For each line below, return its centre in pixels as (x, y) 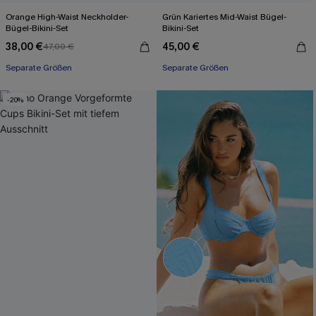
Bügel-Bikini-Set (37, 28)
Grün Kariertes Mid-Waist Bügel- (225, 17)
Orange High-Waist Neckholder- (67, 17)
